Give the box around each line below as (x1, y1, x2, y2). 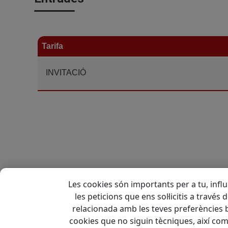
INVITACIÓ (45, 68, 86, 77)
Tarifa (41, 42, 63, 51)
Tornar (51, 177, 74, 186)
